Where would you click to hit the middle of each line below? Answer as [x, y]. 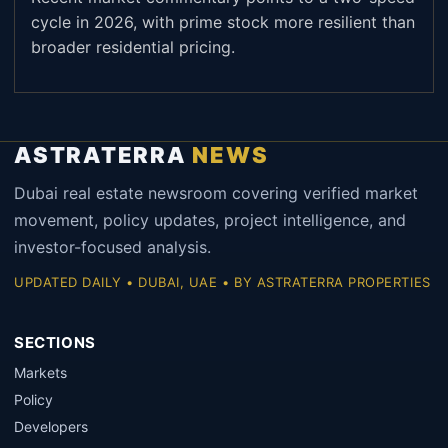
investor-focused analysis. [112, 247]
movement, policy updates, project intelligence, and [210, 220]
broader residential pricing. [133, 47]
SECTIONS [55, 342]
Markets [40, 372]
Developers [51, 426]
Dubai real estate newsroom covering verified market [216, 193]
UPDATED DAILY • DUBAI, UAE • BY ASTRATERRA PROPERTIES [222, 282]
